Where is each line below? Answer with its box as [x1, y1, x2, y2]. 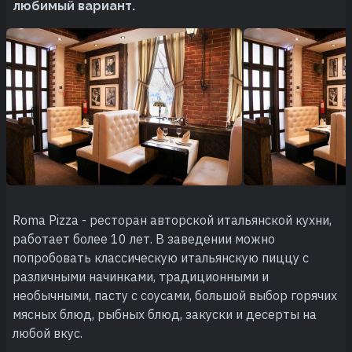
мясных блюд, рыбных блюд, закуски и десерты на [13, 306, 317, 322]
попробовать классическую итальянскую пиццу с [13, 249, 309, 266]
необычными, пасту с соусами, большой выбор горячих [13, 287, 337, 303]
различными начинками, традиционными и [13, 268, 269, 284]
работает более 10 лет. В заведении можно [13, 230, 275, 247]
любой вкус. [13, 324, 82, 341]
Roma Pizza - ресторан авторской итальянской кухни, [13, 211, 332, 228]
